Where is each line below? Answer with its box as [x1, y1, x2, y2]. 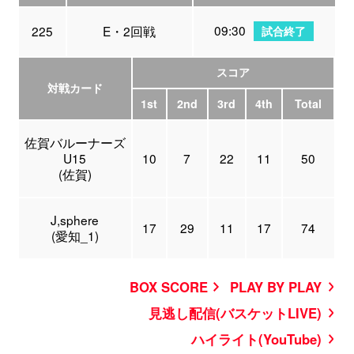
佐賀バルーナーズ [24, 133, 126, 151]
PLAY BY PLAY [230, 277, 322, 297]
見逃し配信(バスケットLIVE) [149, 303, 322, 323]
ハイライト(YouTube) [191, 330, 322, 349]
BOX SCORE [129, 277, 208, 297]
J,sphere [51, 210, 100, 228]
